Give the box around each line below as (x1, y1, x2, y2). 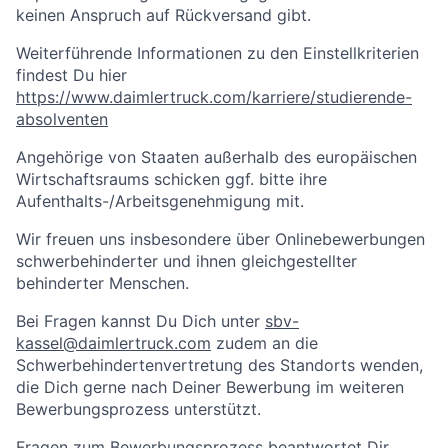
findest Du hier (16, 65, 127, 85)
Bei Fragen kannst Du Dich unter (16, 311, 265, 331)
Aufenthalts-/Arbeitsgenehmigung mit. (16, 191, 304, 211)
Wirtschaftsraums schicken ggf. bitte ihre (16, 169, 327, 189)
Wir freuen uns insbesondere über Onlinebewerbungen (16, 229, 425, 249)
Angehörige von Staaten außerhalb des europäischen (16, 147, 417, 167)
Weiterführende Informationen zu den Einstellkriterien (16, 43, 419, 63)
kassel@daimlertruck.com (16, 333, 211, 353)
